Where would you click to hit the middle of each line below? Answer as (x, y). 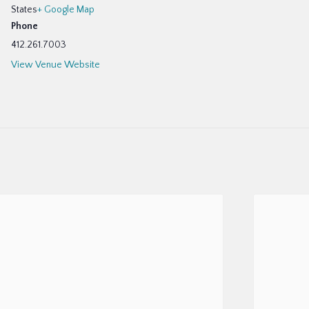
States (24, 10)
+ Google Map (66, 10)
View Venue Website (56, 65)
